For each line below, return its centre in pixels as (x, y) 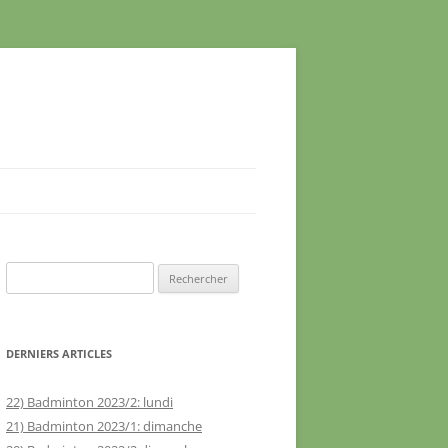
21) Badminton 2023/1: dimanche (104, 426)
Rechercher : (41, 273)
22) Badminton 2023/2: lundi (89, 402)
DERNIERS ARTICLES (59, 353)
